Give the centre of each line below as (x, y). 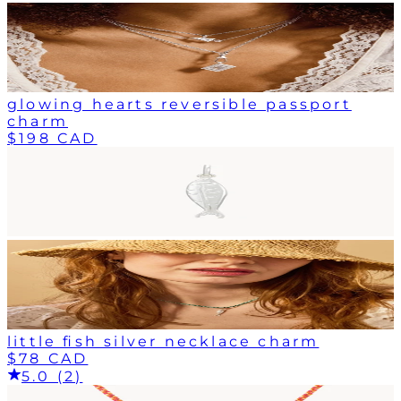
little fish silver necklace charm (163, 341)
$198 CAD (52, 138)
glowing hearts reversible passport (179, 104)
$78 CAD (48, 358)
